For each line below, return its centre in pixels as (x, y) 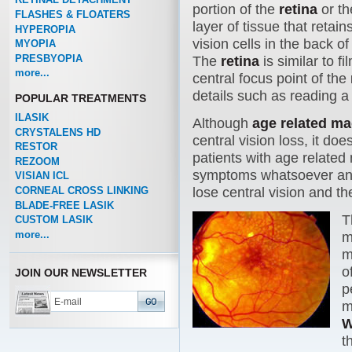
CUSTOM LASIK (53, 220)
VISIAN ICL (42, 176)
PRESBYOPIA (48, 58)
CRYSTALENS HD (57, 132)
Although (222, 124)
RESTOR (36, 147)
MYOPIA (35, 44)
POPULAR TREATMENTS (80, 98)
